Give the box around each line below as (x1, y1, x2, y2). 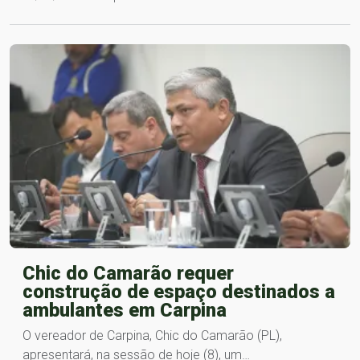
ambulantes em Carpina (22, 298, 227, 321)
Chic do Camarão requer (22, 261, 234, 284)
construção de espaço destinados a (22, 280, 335, 303)
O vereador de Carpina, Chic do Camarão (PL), (22, 327, 282, 343)
